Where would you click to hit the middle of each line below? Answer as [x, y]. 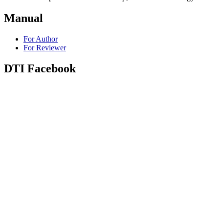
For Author [41, 39]
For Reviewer [45, 47]
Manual [23, 18]
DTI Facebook [40, 68]
